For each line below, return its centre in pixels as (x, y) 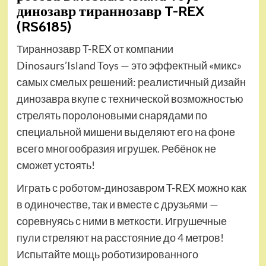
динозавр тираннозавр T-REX (110, 11)
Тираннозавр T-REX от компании (95, 49)
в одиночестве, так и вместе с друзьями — (117, 205)
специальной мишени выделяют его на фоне (126, 132)
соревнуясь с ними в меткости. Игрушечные (121, 221)
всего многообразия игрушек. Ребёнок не (116, 149)
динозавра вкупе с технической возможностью (130, 99)
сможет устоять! (56, 165)
